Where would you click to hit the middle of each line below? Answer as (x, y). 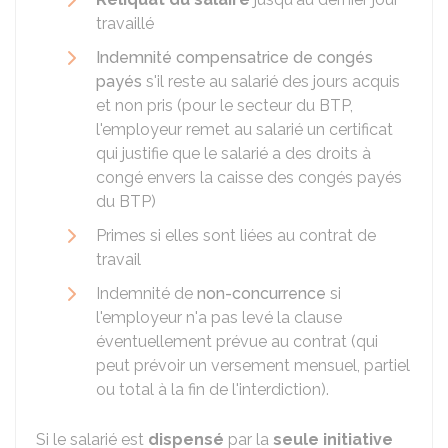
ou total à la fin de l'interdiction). (212, 389)
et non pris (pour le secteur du (207, 105)
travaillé (125, 23)
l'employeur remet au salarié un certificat (244, 129)
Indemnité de (146, 293)
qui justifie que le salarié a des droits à (233, 153)
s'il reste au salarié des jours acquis (271, 81)
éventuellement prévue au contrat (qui (237, 341)
